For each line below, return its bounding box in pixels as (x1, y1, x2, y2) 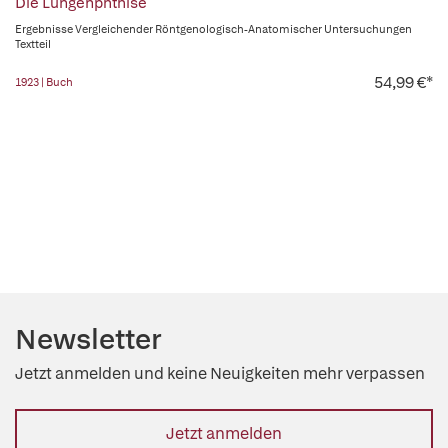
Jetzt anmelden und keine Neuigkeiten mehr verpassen (15, 363, 425, 384)
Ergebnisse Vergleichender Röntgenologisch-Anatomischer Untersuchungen (15, 22, 412, 36)
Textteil (15, 37, 51, 51)
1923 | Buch (15, 75, 73, 89)
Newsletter (15, 321, 162, 357)
